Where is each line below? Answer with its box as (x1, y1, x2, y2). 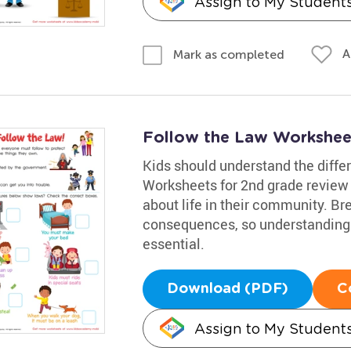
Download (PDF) (166, 281, 288, 296)
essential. (142, 233, 204, 253)
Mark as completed (172, 46, 284, 62)
